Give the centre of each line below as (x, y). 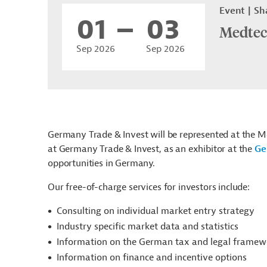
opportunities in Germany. (101, 164)
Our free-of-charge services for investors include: (149, 187)
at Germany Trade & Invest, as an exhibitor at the (151, 149)
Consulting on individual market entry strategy (156, 211)
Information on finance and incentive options (152, 258)
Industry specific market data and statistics (148, 227)
